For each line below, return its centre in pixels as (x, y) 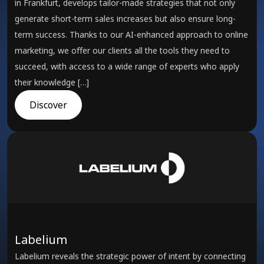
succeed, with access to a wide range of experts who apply (127, 66)
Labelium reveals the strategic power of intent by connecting (130, 256)
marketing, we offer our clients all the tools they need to (122, 50)
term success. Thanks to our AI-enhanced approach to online (131, 34)
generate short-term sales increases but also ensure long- (125, 19)
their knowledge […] (52, 82)
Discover (48, 105)
